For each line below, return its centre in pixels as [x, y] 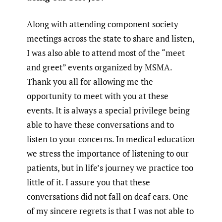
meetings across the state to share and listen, [111, 39]
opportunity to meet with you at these [98, 96]
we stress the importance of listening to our [108, 154]
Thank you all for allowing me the [90, 82]
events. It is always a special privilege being [108, 111]
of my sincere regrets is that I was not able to [110, 211]
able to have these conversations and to [100, 125]
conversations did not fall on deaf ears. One [108, 197]
